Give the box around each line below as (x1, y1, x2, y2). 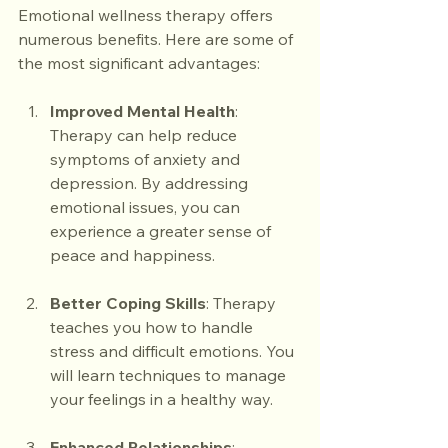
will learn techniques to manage (50, 365, 290, 385)
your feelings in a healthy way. (50, 389, 273, 409)
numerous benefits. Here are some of (18, 29, 297, 49)
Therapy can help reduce (50, 125, 241, 145)
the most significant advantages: (18, 53, 260, 73)
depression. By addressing (50, 173, 252, 193)
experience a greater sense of (50, 221, 275, 241)
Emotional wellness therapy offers (18, 5, 277, 25)
